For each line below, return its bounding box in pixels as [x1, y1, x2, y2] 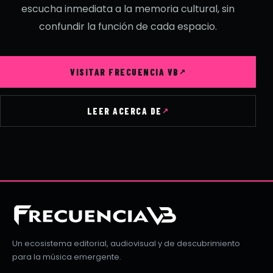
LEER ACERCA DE [87, 105, 162, 116]
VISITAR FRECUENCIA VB [70, 66, 179, 77]
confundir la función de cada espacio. [39, 19, 217, 34]
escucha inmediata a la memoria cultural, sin [21, 2, 235, 16]
